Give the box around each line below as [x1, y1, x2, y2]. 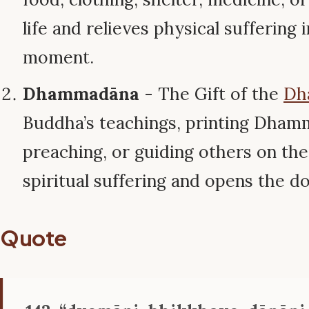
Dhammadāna [23, 83, 139, 106]
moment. [23, 46, 94, 69]
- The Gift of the [139, 83, 283, 106]
